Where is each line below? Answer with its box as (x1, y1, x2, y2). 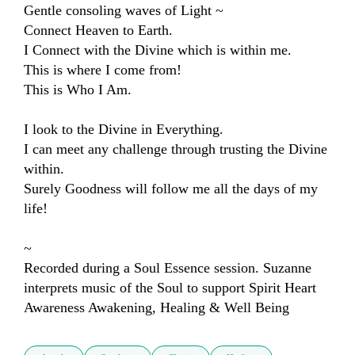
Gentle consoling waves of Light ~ (24, 2, 227, 19)
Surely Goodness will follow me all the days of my (24, 181, 318, 197)
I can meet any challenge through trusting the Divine (24, 141, 327, 158)
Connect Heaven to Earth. (24, 22, 173, 39)
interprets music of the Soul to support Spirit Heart (24, 280, 316, 296)
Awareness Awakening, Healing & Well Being (24, 300, 289, 316)
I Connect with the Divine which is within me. (24, 42, 292, 59)
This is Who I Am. (24, 82, 132, 98)
